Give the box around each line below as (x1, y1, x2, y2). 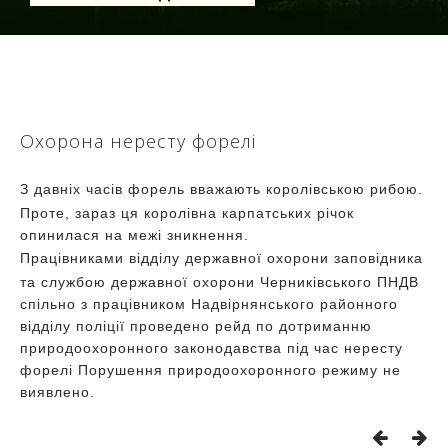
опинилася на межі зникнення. (20, 227, 249, 243)
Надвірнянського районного (191, 296, 398, 312)
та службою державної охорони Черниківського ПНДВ (20, 274, 419, 290)
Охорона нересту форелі (20, 129, 256, 153)
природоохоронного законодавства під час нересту (20, 340, 403, 356)
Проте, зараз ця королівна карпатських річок (20, 205, 354, 221)
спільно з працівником (20, 296, 191, 312)
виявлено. (20, 384, 95, 400)
